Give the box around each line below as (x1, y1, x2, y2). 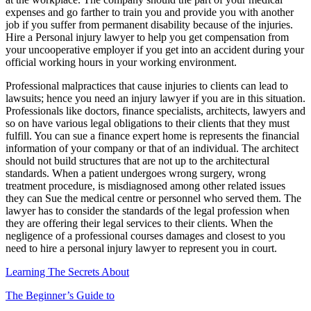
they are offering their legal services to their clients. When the (6, 217, 273, 229)
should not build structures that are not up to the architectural (6, 154, 269, 167)
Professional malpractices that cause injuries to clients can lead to (6, 79, 288, 92)
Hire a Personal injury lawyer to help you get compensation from (6, 31, 289, 43)
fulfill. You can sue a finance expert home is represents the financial (6, 129, 299, 142)
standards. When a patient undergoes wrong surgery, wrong (6, 167, 266, 179)
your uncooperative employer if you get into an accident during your (6, 43, 304, 56)
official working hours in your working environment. (6, 56, 237, 68)
